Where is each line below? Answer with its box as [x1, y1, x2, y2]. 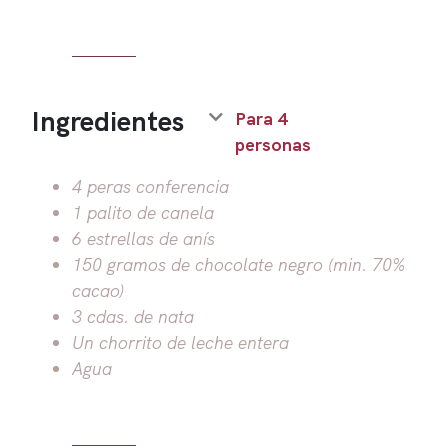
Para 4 [235, 106, 288, 129]
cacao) [72, 278, 124, 301]
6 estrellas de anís [72, 226, 215, 249]
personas [235, 132, 312, 155]
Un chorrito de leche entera [72, 330, 289, 353]
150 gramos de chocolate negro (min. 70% [72, 252, 405, 275]
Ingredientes [32, 103, 184, 138]
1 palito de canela [72, 200, 214, 223]
